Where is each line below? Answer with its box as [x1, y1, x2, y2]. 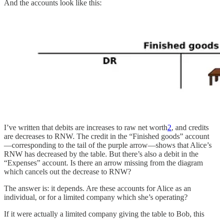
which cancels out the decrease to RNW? [4, 167, 131, 176]
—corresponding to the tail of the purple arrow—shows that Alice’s [4, 140, 212, 149]
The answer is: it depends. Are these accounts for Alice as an [4, 184, 191, 192]
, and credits [171, 123, 209, 132]
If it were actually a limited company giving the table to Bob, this [4, 209, 204, 218]
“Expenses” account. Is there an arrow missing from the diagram [4, 158, 203, 167]
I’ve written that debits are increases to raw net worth [4, 123, 167, 132]
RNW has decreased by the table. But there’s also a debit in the [4, 149, 198, 158]
